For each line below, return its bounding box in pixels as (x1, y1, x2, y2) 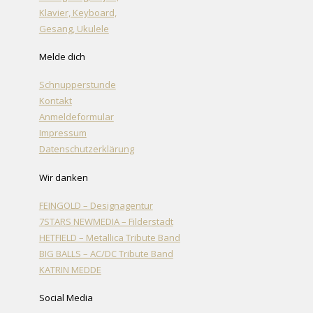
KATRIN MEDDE (38, 263, 101, 276)
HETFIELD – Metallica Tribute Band (38, 231, 180, 244)
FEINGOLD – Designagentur (38, 198, 153, 212)
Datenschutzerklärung (38, 143, 134, 156)
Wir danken (38, 170, 88, 184)
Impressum (38, 126, 87, 140)
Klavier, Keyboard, (38, 6, 117, 19)
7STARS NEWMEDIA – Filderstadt (38, 214, 173, 228)
